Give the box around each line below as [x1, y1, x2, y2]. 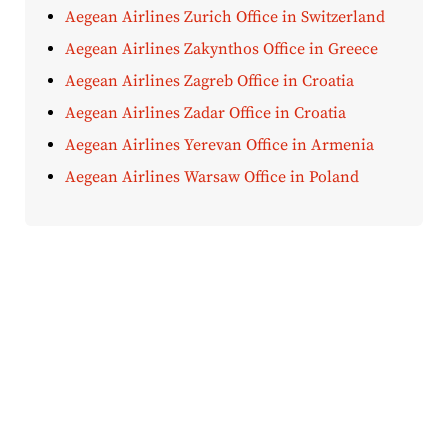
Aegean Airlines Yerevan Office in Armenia [65, 134, 374, 155]
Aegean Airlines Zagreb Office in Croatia [65, 70, 354, 91]
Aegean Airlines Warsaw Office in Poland [65, 166, 359, 187]
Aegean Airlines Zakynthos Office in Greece [65, 38, 378, 59]
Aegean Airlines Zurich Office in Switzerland [65, 6, 385, 27]
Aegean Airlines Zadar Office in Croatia [65, 102, 346, 123]
